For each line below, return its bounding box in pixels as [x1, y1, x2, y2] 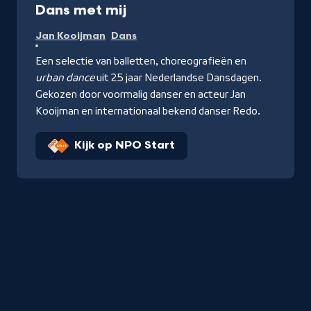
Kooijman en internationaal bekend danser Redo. [35, 105, 260, 117]
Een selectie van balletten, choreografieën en [35, 55, 246, 67]
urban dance [35, 72, 94, 83]
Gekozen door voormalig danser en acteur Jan [35, 88, 246, 100]
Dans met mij [35, 1, 126, 19]
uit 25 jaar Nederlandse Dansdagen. [94, 72, 262, 83]
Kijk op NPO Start [74, 138, 175, 152]
